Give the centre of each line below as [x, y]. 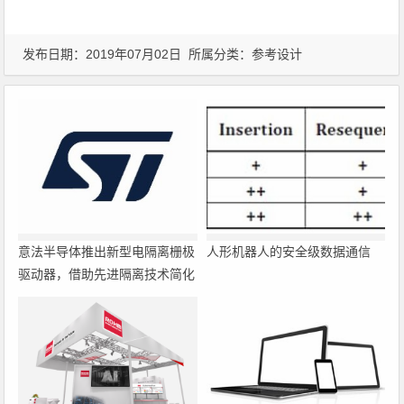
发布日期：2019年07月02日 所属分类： [138, 54]
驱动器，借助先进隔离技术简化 [107, 274]
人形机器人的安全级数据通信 [288, 251]
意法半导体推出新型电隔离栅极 [107, 251]
